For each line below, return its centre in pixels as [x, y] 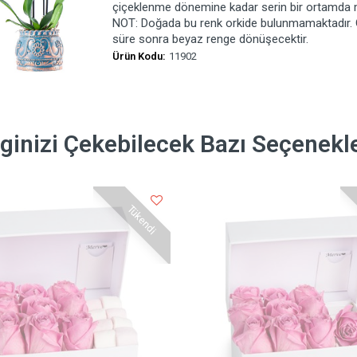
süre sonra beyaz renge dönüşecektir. [210, 39]
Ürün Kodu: [139, 57]
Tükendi [142, 220]
